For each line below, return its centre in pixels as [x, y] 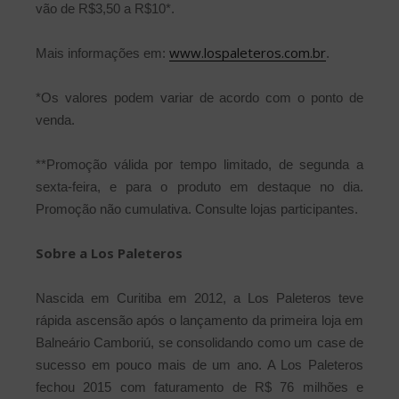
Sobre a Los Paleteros [109, 253]
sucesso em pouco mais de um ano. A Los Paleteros [199, 365]
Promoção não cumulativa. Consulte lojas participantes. [197, 209]
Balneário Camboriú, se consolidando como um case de [199, 343]
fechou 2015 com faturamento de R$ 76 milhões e [199, 387]
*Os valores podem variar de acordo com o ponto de [199, 98]
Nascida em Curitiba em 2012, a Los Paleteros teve [199, 298]
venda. [55, 120]
